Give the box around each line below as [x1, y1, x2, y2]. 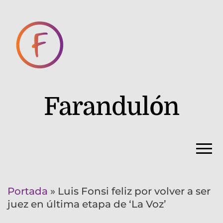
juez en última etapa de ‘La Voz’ [7, 198, 166, 210]
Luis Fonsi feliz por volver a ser [58, 185, 211, 197]
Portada [7, 185, 48, 197]
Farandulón [44, 93, 179, 121]
